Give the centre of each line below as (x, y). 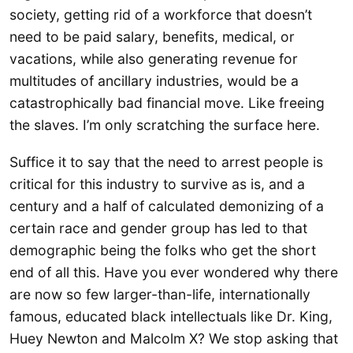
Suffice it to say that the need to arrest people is (166, 162)
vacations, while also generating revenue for (154, 58)
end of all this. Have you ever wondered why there (174, 273)
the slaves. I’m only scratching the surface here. (165, 124)
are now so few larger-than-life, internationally (160, 295)
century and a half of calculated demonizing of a (167, 206)
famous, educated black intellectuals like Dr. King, (171, 317)
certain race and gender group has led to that (158, 229)
